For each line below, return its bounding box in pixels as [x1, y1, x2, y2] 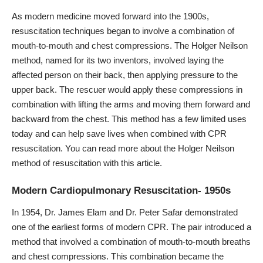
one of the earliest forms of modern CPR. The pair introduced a [12, 222, 251, 232]
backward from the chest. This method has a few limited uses [12, 114, 247, 124]
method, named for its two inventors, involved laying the [12, 55, 224, 66]
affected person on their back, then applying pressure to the [12, 70, 238, 80]
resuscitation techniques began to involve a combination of [12, 26, 234, 36]
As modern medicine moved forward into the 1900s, [12, 11, 209, 22]
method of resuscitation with [12, 158, 121, 168]
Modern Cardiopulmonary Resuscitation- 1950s [12, 184, 231, 196]
